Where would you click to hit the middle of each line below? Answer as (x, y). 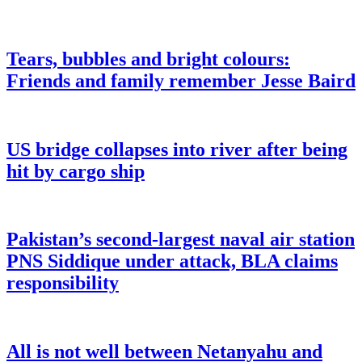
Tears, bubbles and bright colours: (148, 59)
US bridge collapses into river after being (177, 149)
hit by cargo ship (76, 171)
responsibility (63, 283)
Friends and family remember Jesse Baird (181, 80)
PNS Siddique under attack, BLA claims (172, 261)
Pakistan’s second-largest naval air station (181, 240)
